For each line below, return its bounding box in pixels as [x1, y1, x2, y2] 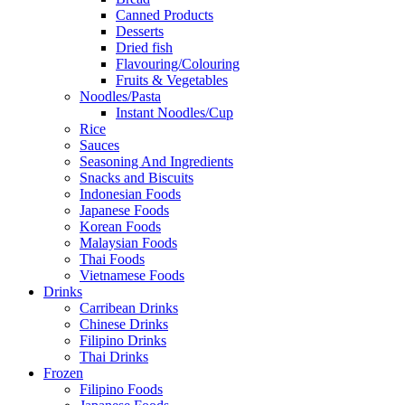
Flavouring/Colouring [116, 56, 240, 71]
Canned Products [116, 7, 213, 23]
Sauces [80, 137, 119, 153]
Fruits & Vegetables [116, 72, 228, 88]
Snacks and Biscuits [80, 170, 193, 185]
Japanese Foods [80, 202, 169, 218]
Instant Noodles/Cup [116, 105, 233, 120]
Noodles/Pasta [80, 89, 161, 104]
